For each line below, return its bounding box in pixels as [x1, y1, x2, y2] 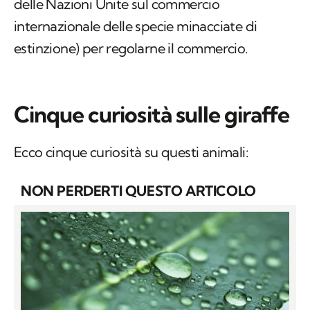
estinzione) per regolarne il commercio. [14, 39, 248, 57]
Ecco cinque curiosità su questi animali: [14, 143, 248, 161]
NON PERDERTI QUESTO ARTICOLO [21, 182, 256, 200]
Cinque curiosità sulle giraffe [14, 100, 290, 129]
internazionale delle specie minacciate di [14, 17, 257, 35]
